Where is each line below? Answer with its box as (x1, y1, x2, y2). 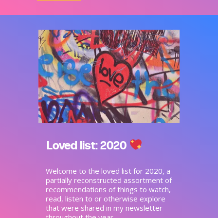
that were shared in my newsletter (46, 202, 163, 213)
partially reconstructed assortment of (46, 175, 172, 185)
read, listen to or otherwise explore (46, 193, 165, 203)
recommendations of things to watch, (46, 184, 171, 194)
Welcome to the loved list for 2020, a (46, 165, 170, 176)
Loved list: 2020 (47, 137, 129, 152)
